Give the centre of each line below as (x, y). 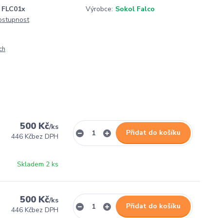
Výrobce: (99, 9)
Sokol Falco (135, 9)
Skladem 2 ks (37, 164)
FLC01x (13, 9)
